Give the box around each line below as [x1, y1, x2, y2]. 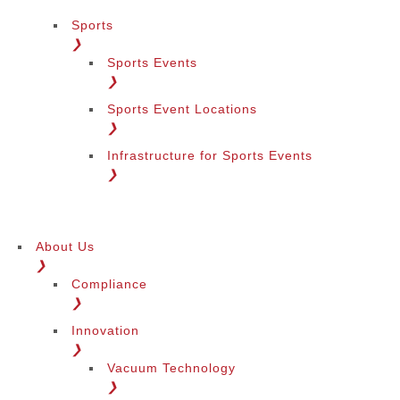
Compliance [71, 277, 147, 291]
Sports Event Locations [107, 102, 257, 116]
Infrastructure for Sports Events [107, 148, 312, 162]
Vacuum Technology [107, 361, 236, 375]
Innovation [71, 323, 139, 337]
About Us [36, 239, 95, 254]
